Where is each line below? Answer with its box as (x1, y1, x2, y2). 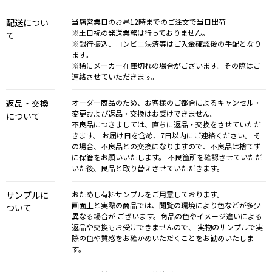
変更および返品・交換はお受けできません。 (72, 107, 217, 118)
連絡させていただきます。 (72, 70, 158, 81)
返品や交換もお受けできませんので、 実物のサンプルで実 (72, 221, 263, 232)
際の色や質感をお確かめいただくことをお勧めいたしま (72, 232, 254, 243)
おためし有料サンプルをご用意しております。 (72, 188, 224, 199)
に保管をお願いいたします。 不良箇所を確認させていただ (72, 151, 262, 162)
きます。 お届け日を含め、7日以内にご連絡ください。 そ (72, 129, 261, 140)
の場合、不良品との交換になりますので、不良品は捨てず (72, 140, 261, 151)
